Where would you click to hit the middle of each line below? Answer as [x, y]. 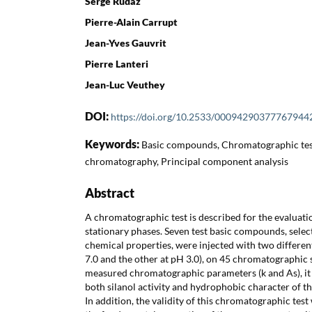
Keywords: [113, 143]
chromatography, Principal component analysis [187, 161]
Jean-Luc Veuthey [125, 84]
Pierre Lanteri [117, 63]
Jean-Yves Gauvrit [126, 42]
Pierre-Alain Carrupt [131, 22]
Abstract [110, 193]
